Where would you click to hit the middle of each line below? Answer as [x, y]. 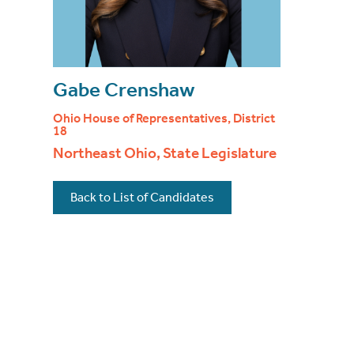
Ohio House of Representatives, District [164, 119]
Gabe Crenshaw [124, 90]
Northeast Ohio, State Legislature [165, 153]
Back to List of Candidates [143, 197]
